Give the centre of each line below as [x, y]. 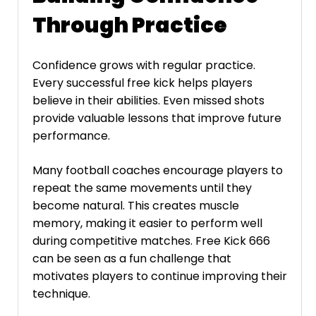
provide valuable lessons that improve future [157, 118]
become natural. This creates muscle [136, 205]
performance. [71, 135]
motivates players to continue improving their [160, 276]
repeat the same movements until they [142, 188]
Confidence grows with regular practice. [144, 65]
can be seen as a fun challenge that [132, 258]
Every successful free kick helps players [142, 83]
